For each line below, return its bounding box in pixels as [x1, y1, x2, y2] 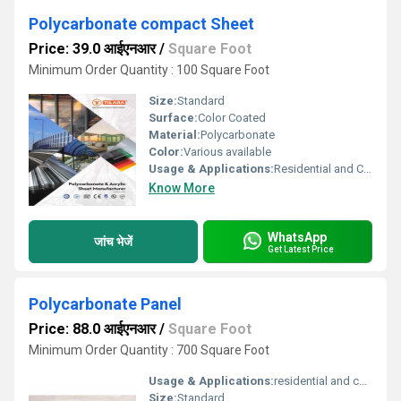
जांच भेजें [94, 234, 132, 249]
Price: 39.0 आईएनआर [29, 40, 156, 57]
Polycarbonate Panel [29, 294, 182, 313]
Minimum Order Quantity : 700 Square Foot [29, 343, 269, 357]
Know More [149, 181, 215, 195]
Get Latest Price [268, 243, 334, 254]
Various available [183, 145, 271, 158]
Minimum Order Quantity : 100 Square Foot [29, 63, 269, 77]
